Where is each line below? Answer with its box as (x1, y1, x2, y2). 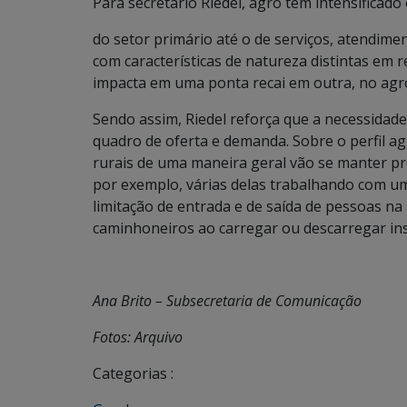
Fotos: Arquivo (93, 327, 183, 347)
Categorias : (93, 363, 174, 383)
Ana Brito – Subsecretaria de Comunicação (93, 291, 365, 311)
